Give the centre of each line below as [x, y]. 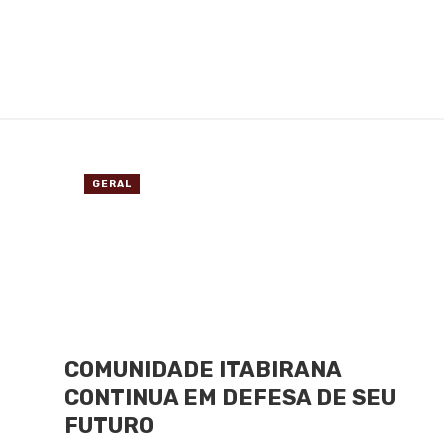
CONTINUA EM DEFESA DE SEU [230, 397]
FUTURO [109, 425]
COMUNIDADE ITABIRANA [202, 369]
